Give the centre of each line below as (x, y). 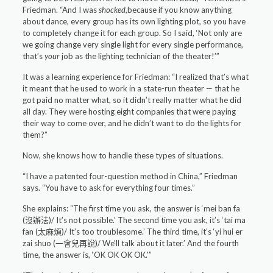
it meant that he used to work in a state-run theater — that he (131, 89)
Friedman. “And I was (61, 10)
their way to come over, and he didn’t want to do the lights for (132, 123)
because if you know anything (180, 10)
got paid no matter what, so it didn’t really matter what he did (132, 100)
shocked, (113, 10)
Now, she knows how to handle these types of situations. (123, 156)
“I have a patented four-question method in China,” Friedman (130, 176)
